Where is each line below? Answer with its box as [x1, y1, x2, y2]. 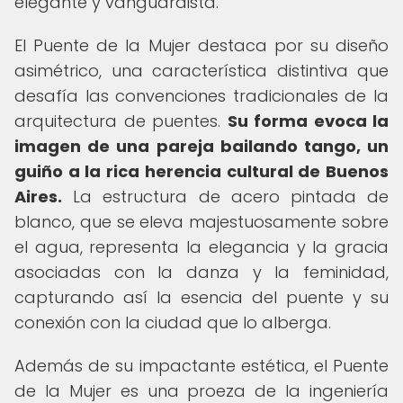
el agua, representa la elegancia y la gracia [14, 236, 389, 258]
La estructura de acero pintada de [62, 185, 389, 208]
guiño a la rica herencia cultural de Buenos [14, 160, 389, 183]
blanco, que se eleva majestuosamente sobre [14, 210, 389, 233]
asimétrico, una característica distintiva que [14, 59, 389, 82]
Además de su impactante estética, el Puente [14, 354, 389, 377]
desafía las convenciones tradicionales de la [14, 85, 389, 107]
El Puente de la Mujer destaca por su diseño [14, 34, 389, 57]
